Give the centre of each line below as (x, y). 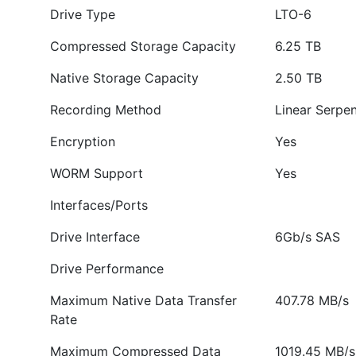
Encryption (82, 141)
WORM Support (96, 173)
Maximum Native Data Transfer (143, 300)
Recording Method (105, 110)
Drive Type (82, 14)
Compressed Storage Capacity (143, 46)
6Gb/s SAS (307, 237)
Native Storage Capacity (124, 78)
